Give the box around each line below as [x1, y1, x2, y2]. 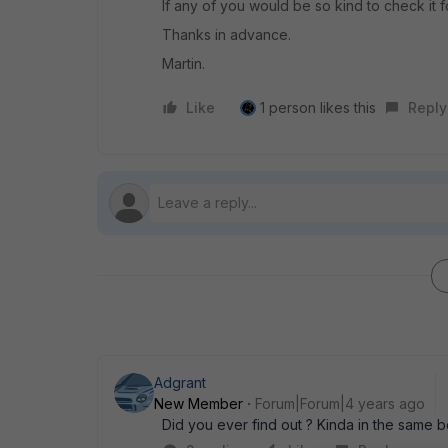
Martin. [162, 55, 205, 72]
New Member [154, 395, 243, 412]
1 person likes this [260, 99, 376, 116]
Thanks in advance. [162, 26, 291, 43]
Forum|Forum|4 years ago [255, 395, 425, 412]
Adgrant [154, 374, 206, 391]
